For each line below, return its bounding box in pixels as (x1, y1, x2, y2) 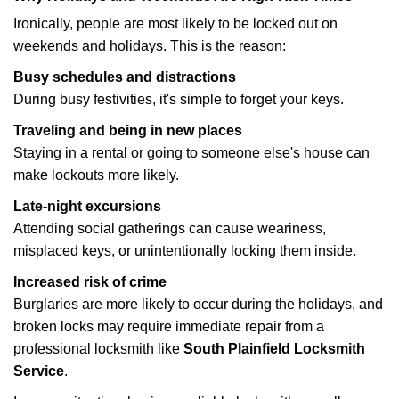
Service (13, 363, 64, 379)
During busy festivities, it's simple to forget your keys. (13, 92, 344, 107)
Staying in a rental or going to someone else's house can (13, 145, 370, 160)
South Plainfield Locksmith (183, 341, 365, 356)
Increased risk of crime (13, 274, 167, 289)
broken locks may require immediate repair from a (13, 319, 324, 334)
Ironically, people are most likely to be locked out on (13, 16, 338, 31)
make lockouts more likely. (13, 167, 179, 183)
